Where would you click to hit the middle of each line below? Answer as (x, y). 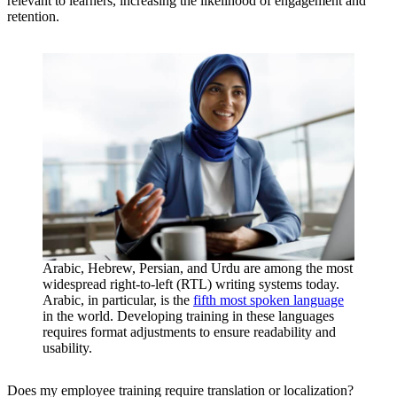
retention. (33, 16)
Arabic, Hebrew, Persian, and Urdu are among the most (198, 269)
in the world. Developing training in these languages (188, 316)
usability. (69, 348)
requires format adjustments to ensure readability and (189, 332)
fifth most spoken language (269, 300)
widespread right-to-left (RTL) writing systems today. (191, 284)
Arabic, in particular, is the (118, 300)
